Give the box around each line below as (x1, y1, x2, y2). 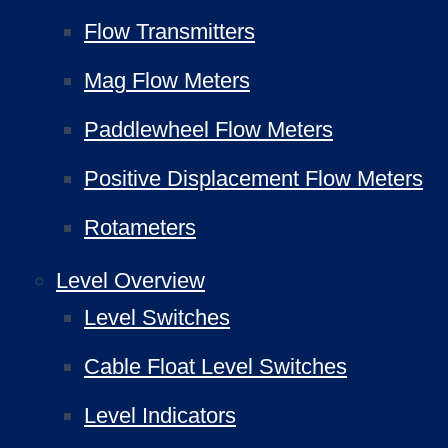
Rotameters (84, 215, 196, 240)
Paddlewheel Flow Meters (84, 117, 333, 142)
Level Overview (56, 268, 205, 293)
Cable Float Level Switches (84, 354, 347, 379)
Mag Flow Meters (84, 68, 250, 93)
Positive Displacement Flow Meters (84, 166, 423, 191)
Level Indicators (84, 403, 236, 428)
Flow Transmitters (84, 19, 255, 44)
